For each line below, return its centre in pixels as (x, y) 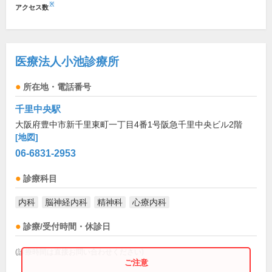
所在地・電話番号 (57, 87)
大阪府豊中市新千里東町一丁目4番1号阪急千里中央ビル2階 (129, 125)
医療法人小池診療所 (67, 62)
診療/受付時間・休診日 (67, 227)
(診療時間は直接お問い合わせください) (80, 252)
